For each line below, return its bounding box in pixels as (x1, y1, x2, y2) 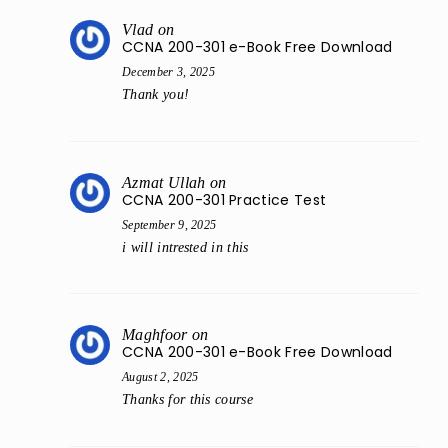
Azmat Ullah (122, 173, 206, 191)
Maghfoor (122, 326, 188, 344)
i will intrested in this (122, 239, 249, 255)
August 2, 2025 (122, 370, 199, 385)
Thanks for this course (122, 392, 254, 408)
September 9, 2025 (122, 217, 217, 232)
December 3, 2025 (122, 65, 216, 79)
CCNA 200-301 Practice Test (122, 189, 327, 210)
